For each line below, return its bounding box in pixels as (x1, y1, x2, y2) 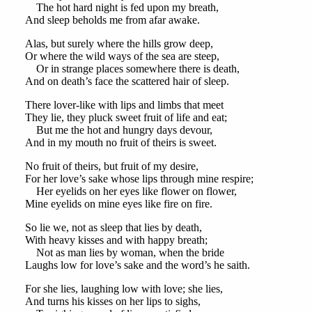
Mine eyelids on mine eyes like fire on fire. (24, 198, 212, 210)
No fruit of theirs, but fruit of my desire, (24, 160, 198, 173)
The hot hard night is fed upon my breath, (24, 1, 219, 14)
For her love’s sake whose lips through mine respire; (24, 173, 253, 185)
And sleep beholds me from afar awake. (24, 14, 200, 26)
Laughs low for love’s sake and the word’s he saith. (24, 259, 250, 272)
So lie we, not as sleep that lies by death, (24, 221, 202, 234)
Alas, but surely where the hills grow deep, (24, 38, 213, 50)
